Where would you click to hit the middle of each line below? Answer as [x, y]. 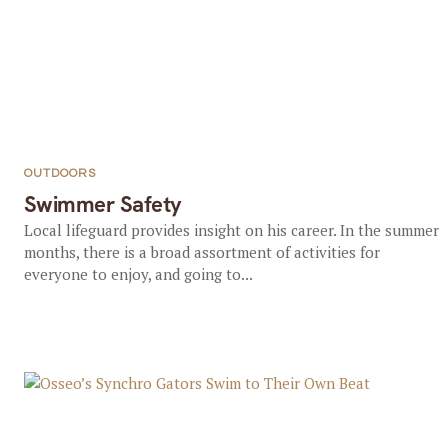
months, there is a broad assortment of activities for [201, 252]
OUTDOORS [59, 173]
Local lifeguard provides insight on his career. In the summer [231, 230]
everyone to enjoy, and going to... [138, 274]
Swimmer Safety [102, 204]
